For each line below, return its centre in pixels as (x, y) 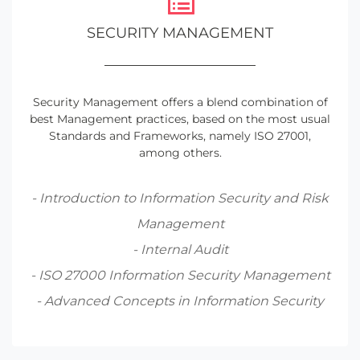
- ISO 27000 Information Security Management (180, 275)
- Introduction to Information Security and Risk (180, 198)
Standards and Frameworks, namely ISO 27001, (180, 135)
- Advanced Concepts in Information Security (180, 301)
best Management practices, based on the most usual (180, 119)
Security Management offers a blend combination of (180, 102)
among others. (180, 152)
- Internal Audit (180, 249)
